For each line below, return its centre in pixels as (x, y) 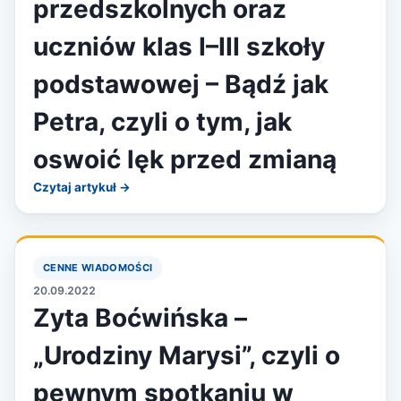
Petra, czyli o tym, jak (162, 122)
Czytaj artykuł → (82, 187)
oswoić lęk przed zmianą (185, 159)
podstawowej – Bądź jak (181, 84)
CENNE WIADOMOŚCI (98, 268)
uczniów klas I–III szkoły (179, 47)
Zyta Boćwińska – (140, 318)
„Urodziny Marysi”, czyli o (187, 355)
